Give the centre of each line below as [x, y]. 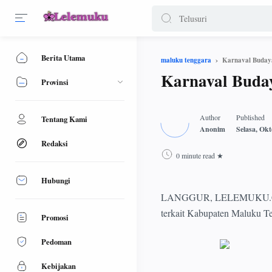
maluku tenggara [186, 60]
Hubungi [56, 180]
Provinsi [55, 82]
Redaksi [55, 143]
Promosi [55, 217]
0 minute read [195, 156]
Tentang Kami [64, 119]
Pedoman [56, 242]
